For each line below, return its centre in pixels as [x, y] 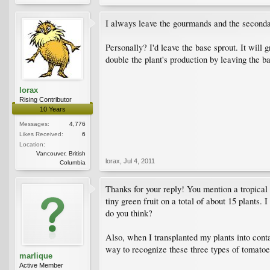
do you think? [129, 213]
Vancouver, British [61, 153]
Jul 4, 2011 [139, 161]
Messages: [34, 124]
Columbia [73, 162]
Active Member [41, 265]
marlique [36, 256]
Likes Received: [41, 134]
